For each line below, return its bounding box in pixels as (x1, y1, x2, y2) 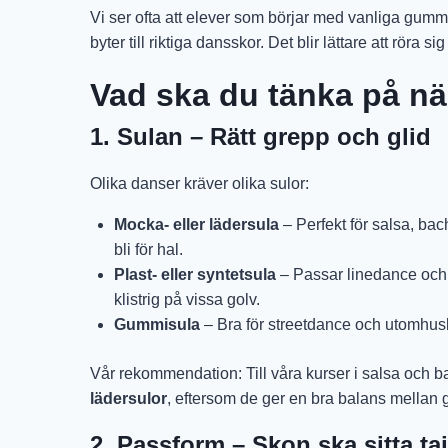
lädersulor (90, 390, 167, 408)
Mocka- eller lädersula (114, 216, 279, 234)
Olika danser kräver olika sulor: (90, 175, 309, 193)
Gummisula (114, 316, 200, 334)
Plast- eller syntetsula (114, 266, 276, 284)
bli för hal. (114, 241, 183, 259)
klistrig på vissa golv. (114, 291, 260, 309)
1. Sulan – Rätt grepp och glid (90, 123, 431, 151)
